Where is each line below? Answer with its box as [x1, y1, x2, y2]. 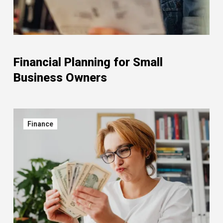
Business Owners [13, 71, 107, 85]
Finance [27, 120, 53, 128]
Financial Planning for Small [13, 55, 163, 69]
